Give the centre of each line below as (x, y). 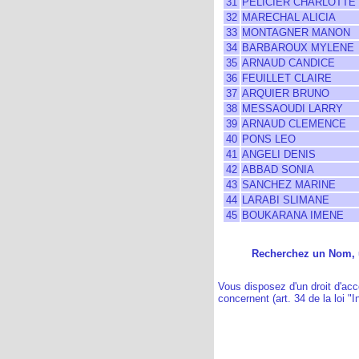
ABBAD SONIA (278, 169)
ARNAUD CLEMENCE (294, 124)
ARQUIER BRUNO (286, 93)
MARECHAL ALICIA (289, 17)
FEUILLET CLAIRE (287, 78)
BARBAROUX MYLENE (298, 48)
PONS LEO (269, 139)
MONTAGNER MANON (296, 32)
